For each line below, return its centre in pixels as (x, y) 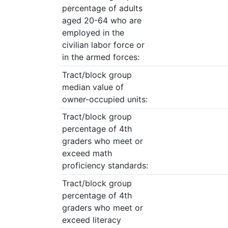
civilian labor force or (103, 45)
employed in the (93, 33)
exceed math (87, 153)
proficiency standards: (105, 166)
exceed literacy (91, 220)
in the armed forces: (101, 57)
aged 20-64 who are (102, 21)
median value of (93, 87)
